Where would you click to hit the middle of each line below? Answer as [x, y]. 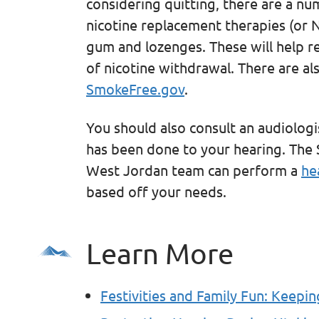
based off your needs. [156, 191]
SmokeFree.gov [135, 88]
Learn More [159, 253]
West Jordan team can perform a [193, 169]
